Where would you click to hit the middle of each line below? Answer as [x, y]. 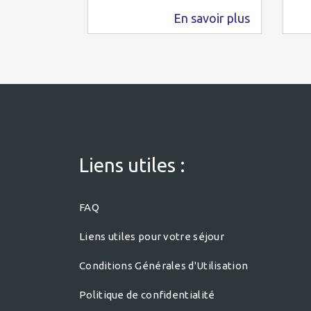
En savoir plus [211, 18]
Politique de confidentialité [147, 295]
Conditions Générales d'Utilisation [164, 266]
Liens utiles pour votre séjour [152, 236]
